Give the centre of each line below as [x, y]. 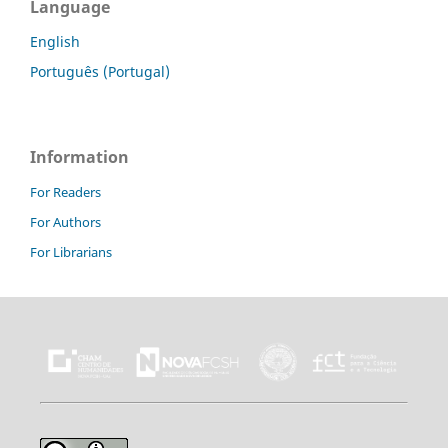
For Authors [65, 222]
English [55, 42]
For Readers [65, 192]
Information [79, 157]
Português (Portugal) [100, 72]
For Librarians [71, 252]
